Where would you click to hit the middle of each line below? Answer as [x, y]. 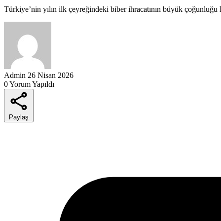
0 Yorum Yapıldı [29, 84]
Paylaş [19, 117]
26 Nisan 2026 [51, 75]
